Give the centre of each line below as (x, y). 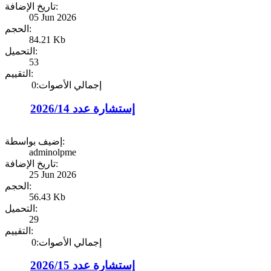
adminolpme (53, 152)
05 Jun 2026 (53, 18)
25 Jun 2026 (53, 174)
